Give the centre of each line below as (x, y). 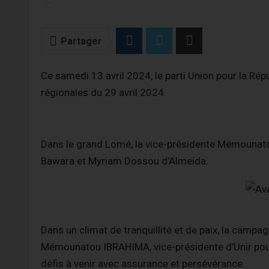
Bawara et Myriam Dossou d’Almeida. (125, 161)
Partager (81, 41)
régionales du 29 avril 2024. (104, 92)
